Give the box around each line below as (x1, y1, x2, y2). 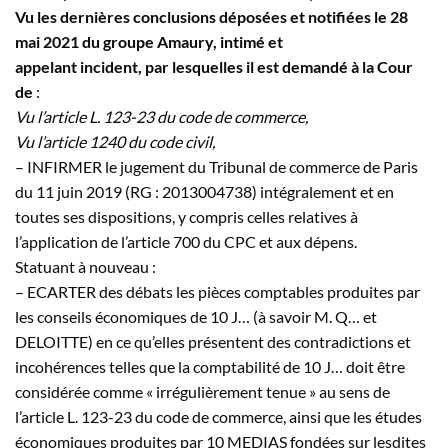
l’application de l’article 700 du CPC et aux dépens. (15, 231, 357, 251)
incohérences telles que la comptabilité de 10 (15, 356, 324, 376)
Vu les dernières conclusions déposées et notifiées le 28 (15, 6, 408, 26)
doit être (343, 356, 405, 376)
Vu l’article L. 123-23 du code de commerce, (15, 106, 308, 126)
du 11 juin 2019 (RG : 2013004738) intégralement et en (15, 181, 394, 201)
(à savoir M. (250, 306, 335, 326)
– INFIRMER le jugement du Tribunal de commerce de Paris (15, 156, 418, 176)
